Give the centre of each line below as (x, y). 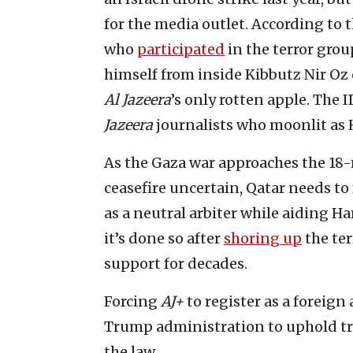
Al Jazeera (137, 99)
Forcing (132, 301)
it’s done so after (164, 238)
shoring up (263, 238)
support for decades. (176, 263)
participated (181, 49)
